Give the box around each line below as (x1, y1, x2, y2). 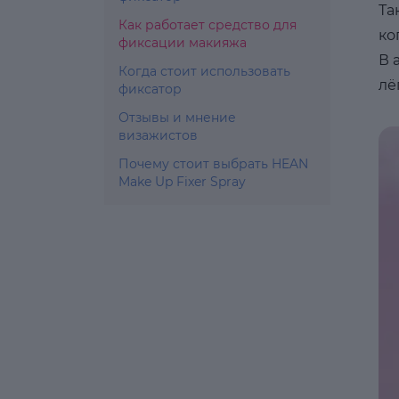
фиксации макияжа (118, 35, 247, 51)
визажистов (118, 127, 198, 143)
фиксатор (118, 81, 182, 97)
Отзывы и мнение (118, 110, 236, 126)
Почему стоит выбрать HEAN (118, 156, 308, 172)
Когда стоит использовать (118, 63, 290, 79)
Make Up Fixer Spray (118, 174, 246, 190)
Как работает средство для (118, 17, 297, 33)
